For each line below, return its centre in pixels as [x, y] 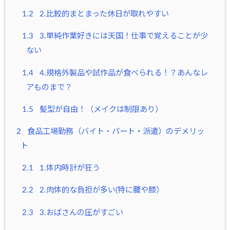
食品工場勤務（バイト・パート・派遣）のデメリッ [115, 132]
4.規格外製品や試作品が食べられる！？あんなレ [122, 73]
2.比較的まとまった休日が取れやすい [103, 14]
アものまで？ [49, 87]
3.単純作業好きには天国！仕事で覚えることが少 [122, 36]
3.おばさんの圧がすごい [80, 213]
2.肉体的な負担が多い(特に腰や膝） [100, 190]
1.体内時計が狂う [69, 168]
